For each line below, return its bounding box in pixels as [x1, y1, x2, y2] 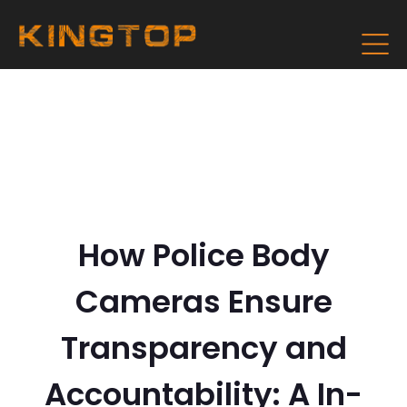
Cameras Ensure [74, 280, 333, 323]
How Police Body [77, 233, 330, 277]
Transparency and [60, 326, 347, 370]
